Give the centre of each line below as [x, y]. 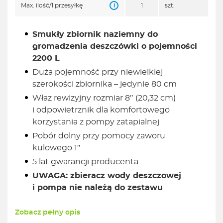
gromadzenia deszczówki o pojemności [115, 47]
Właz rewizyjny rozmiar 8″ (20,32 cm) [104, 98]
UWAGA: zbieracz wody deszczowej [107, 176]
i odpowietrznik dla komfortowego [101, 110]
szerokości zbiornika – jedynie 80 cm [105, 84]
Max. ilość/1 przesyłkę [52, 6]
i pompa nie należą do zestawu [98, 188]
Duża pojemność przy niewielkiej [98, 72]
